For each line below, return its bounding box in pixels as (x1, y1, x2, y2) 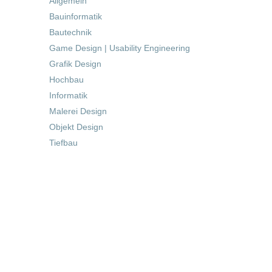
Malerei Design (49, 106, 107, 116)
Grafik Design (49, 59, 101, 69)
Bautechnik (49, 27, 92, 37)
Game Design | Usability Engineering (49, 43, 190, 53)
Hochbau (49, 75, 84, 84)
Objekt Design (49, 122, 103, 132)
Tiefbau (49, 138, 78, 148)
